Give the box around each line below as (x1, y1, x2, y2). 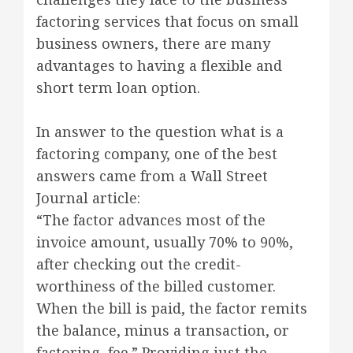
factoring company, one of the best (36, 144, 277, 163)
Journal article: (36, 188, 140, 207)
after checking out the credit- (36, 255, 241, 273)
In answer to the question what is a (36, 122, 284, 141)
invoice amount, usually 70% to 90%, (36, 232, 293, 251)
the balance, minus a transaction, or (36, 321, 289, 340)
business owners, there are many (36, 34, 270, 53)
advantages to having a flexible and (36, 56, 282, 75)
